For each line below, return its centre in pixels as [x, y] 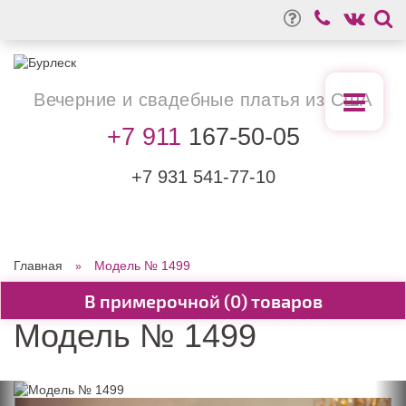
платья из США [303, 100]
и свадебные [178, 100]
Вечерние [78, 100]
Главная [38, 266]
